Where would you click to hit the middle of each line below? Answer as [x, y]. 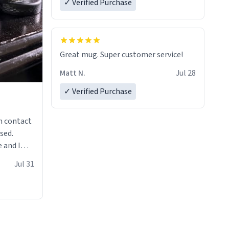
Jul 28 [186, 73]
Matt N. [73, 73]
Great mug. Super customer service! [121, 55]
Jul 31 [24, 164]
